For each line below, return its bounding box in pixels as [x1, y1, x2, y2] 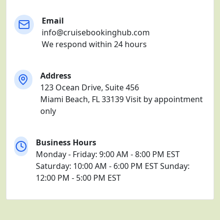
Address [40, 70, 71, 82]
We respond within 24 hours [42, 39, 147, 50]
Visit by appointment [125, 94, 203, 105]
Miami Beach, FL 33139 [40, 94, 124, 105]
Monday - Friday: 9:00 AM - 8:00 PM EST [36, 149, 180, 160]
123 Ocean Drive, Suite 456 [40, 82, 139, 93]
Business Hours [36, 137, 97, 148]
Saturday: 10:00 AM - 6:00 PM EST [36, 161, 159, 172]
